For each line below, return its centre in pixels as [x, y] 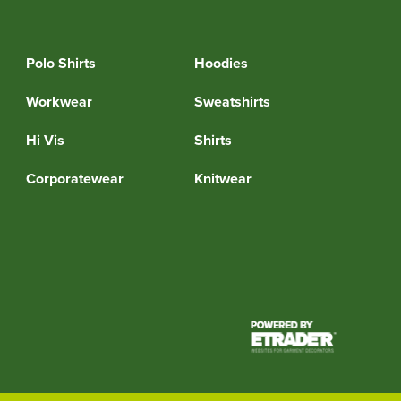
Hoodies [222, 63]
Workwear [59, 101]
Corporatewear [74, 178]
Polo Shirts [60, 63]
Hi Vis [45, 140]
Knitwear [223, 178]
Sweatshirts [233, 101]
